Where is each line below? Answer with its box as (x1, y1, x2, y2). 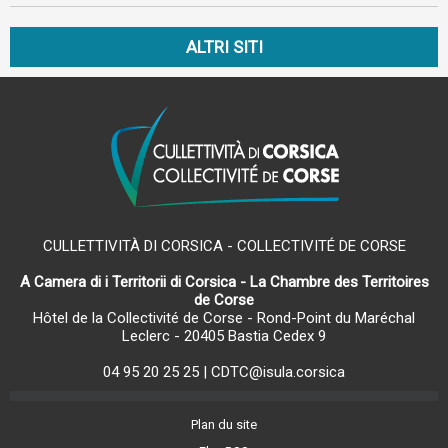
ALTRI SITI (185, 37, 263, 57)
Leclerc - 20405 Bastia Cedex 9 (122, 327, 326, 345)
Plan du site (191, 417, 257, 432)
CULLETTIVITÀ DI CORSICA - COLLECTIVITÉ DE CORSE (42, 237, 406, 255)
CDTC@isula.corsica (211, 363, 345, 381)
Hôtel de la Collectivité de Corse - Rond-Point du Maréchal (33, 309, 415, 327)
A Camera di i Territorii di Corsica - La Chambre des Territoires (19, 273, 429, 291)
